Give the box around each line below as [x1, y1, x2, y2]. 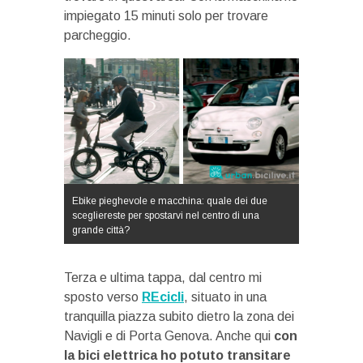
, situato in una [184, 290, 267, 305]
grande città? [72, 224, 130, 237]
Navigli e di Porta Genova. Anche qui [64, 329, 274, 344]
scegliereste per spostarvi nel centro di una [72, 210, 259, 222]
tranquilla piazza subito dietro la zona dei [64, 310, 294, 324]
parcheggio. [64, 28, 131, 43]
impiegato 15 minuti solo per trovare [64, 9, 268, 23]
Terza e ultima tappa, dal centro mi [64, 271, 262, 285]
